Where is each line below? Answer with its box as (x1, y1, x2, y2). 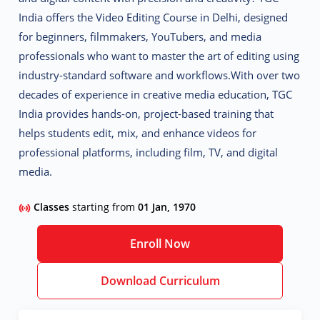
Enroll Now (130, 235, 190, 251)
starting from (72, 200, 139, 214)
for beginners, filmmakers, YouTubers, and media (19, 29, 262, 44)
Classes (34, 200, 73, 214)
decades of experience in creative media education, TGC (19, 87, 293, 102)
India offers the (19, 10, 96, 25)
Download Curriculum (100, 272, 220, 289)
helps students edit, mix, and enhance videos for (19, 126, 257, 141)
